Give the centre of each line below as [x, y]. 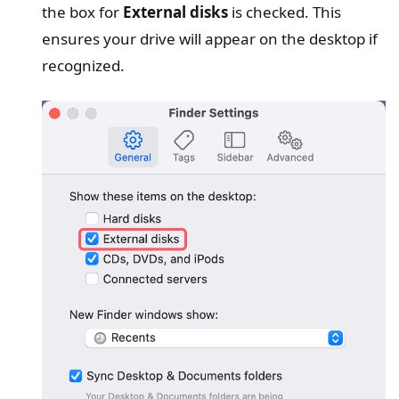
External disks [175, 12]
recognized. [83, 66]
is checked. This [285, 12]
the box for [82, 12]
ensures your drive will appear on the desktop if [210, 39]
